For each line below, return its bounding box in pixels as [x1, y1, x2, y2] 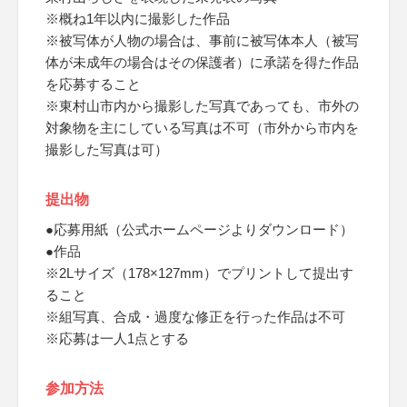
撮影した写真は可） [45, 142, 168, 157]
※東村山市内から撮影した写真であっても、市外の [45, 98, 359, 114]
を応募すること [45, 76, 141, 92]
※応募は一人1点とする [45, 331, 189, 346]
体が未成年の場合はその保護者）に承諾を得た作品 [45, 55, 359, 70]
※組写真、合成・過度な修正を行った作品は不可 [45, 309, 345, 324]
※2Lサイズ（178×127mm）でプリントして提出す [45, 265, 353, 281]
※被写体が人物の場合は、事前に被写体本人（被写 [45, 33, 359, 48]
